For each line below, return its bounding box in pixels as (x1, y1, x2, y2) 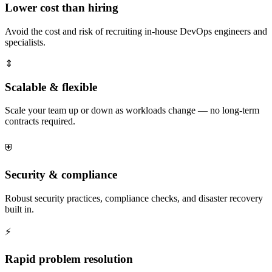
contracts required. (5, 116, 75, 127)
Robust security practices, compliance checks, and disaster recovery (5, 192, 263, 203)
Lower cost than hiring (5, 1, 118, 15)
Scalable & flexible (5, 80, 97, 93)
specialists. (5, 37, 46, 47)
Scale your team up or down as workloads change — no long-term (5, 105, 259, 116)
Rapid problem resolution (5, 252, 133, 265)
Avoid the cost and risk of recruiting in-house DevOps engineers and (5, 26, 267, 36)
